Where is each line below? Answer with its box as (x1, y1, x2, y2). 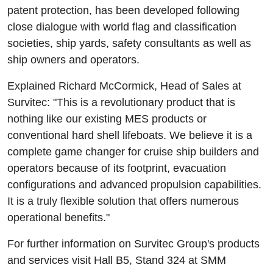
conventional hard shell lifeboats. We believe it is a (7, 129, 252, 142)
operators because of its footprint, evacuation (7, 162, 226, 175)
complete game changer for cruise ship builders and (7, 146, 259, 158)
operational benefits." (7, 211, 110, 224)
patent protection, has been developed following (7, 4, 239, 17)
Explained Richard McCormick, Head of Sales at (7, 80, 241, 93)
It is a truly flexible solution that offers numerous (7, 195, 239, 208)
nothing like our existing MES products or (7, 113, 207, 126)
